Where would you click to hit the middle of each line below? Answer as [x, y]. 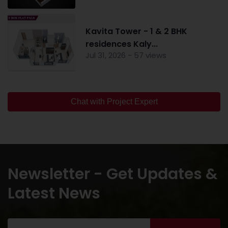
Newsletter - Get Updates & [113, 174]
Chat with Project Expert [114, 101]
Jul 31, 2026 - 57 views [126, 55]
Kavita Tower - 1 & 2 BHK [136, 31]
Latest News [54, 193]
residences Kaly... [121, 44]
